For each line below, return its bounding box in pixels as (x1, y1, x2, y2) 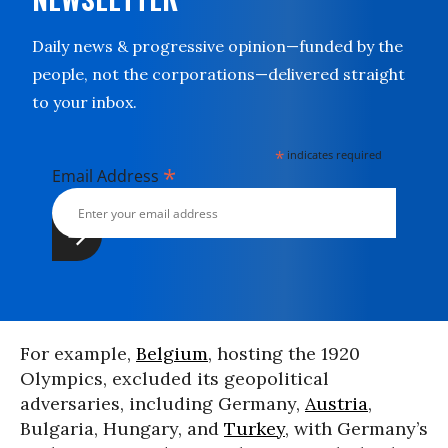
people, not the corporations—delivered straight (32, 64, 405, 84)
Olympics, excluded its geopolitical (20, 367, 329, 390)
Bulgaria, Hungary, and (20, 417, 224, 440)
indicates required (284, 147, 383, 162)
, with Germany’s (285, 417, 428, 440)
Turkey (224, 417, 285, 440)
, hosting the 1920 (208, 342, 360, 365)
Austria (305, 392, 368, 415)
